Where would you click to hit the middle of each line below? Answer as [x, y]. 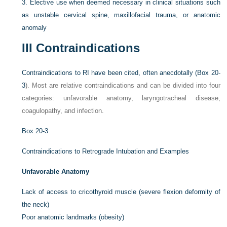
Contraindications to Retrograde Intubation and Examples [106, 151]
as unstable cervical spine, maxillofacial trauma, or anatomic [121, 15]
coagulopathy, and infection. [63, 111]
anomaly [34, 28]
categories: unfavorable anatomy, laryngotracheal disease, [121, 98]
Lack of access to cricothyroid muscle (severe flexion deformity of [121, 192]
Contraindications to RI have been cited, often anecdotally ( [110, 73]
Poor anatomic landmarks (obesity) [73, 217]
